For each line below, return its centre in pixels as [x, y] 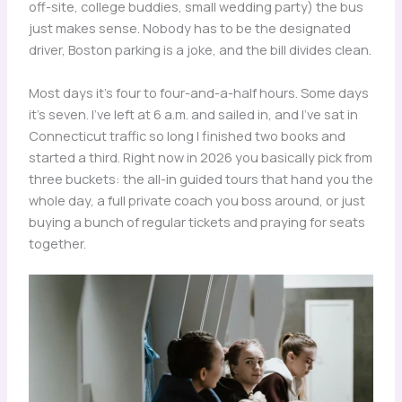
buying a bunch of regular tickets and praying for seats [197, 221]
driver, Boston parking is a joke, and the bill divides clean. [200, 50]
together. [57, 243]
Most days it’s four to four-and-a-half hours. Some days [198, 92]
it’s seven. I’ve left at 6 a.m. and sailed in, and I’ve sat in [193, 114]
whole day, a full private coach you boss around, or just [197, 200]
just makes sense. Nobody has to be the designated [189, 28]
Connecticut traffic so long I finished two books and [187, 135]
